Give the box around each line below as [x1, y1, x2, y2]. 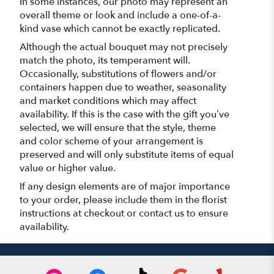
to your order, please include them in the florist [20, 193, 227, 207]
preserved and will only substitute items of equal [20, 147, 234, 161]
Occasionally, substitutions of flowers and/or [20, 67, 217, 81]
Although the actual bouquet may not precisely [20, 40, 228, 54]
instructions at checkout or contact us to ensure [20, 206, 228, 220]
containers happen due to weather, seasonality [20, 80, 226, 94]
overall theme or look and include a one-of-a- [20, 8, 221, 22]
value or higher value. [20, 161, 116, 175]
